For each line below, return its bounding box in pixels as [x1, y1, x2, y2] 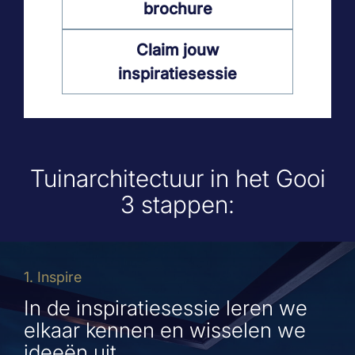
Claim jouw [136, 39, 219, 59]
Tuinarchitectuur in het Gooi [29, 163, 326, 193]
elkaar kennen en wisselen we [24, 317, 306, 342]
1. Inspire [24, 268, 82, 285]
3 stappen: [120, 189, 235, 219]
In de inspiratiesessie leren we [24, 295, 307, 320]
